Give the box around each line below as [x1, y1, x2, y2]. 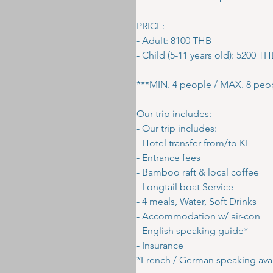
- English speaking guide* [136, 225, 248, 236]
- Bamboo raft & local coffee [136, 166, 259, 178]
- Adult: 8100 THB [136, 35, 211, 46]
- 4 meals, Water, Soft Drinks [136, 196, 257, 207]
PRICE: [136, 20, 165, 32]
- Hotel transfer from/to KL [136, 137, 250, 149]
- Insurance [136, 239, 183, 251]
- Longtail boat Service [136, 181, 233, 193]
